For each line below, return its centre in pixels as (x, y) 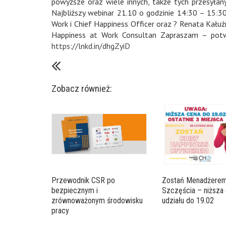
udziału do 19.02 (188, 200)
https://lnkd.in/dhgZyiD (91, 46)
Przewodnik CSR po (83, 180)
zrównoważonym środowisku (97, 200)
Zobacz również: (82, 89)
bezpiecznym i (75, 190)
